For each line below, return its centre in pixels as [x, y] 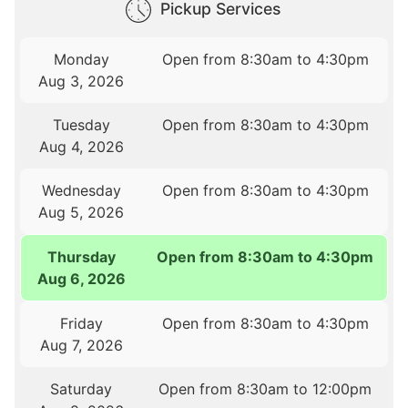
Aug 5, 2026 [82, 213]
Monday [81, 60]
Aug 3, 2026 [82, 82]
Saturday [82, 389]
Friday [81, 324]
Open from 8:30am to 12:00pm [265, 389]
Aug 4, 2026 [81, 147]
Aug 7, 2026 [81, 346]
